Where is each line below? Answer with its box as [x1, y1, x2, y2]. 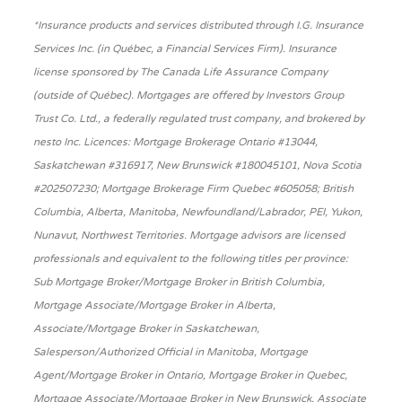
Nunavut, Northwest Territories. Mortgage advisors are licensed [33, 228, 345, 241]
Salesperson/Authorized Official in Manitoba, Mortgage [33, 345, 309, 358]
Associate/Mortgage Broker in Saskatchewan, [33, 321, 260, 335]
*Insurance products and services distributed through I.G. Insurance [33, 18, 364, 31]
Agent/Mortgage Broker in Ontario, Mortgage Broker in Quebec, [33, 368, 348, 381]
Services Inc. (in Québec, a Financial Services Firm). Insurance [33, 41, 337, 55]
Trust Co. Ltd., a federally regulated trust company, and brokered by [33, 111, 365, 125]
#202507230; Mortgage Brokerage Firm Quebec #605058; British [33, 181, 354, 195]
